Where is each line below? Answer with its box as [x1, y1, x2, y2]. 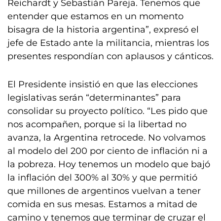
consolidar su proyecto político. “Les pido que [7, 106, 208, 116]
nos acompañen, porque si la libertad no [7, 119, 186, 130]
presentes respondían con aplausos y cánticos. [7, 51, 214, 62]
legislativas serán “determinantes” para [7, 92, 181, 103]
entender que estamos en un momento [7, 11, 184, 22]
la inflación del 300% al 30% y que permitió [7, 172, 197, 183]
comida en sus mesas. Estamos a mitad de [7, 199, 197, 210]
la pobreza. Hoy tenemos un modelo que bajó [7, 159, 210, 170]
